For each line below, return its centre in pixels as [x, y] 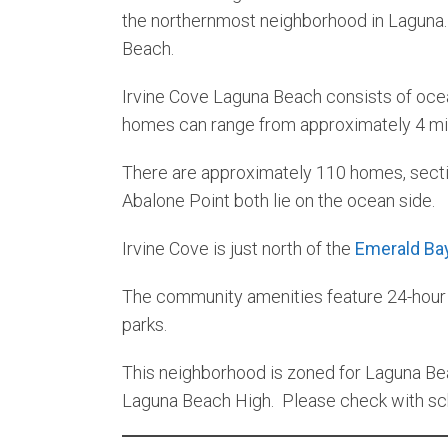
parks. [144, 325]
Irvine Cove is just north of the [238, 249]
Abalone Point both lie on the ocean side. [278, 201]
